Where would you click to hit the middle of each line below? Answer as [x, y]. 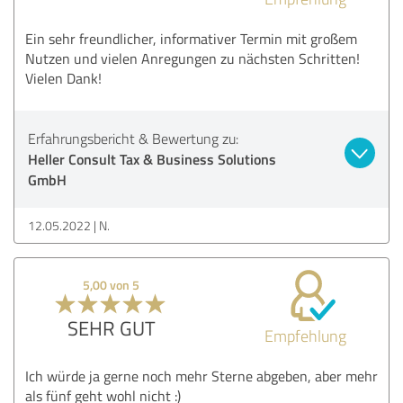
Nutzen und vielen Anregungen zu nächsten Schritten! [193, 58]
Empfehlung [305, 335]
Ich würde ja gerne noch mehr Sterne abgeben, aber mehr [201, 376]
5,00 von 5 [112, 284]
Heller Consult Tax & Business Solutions [152, 158]
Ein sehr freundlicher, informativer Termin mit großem [191, 38]
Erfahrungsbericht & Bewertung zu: [133, 138]
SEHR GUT [111, 327]
